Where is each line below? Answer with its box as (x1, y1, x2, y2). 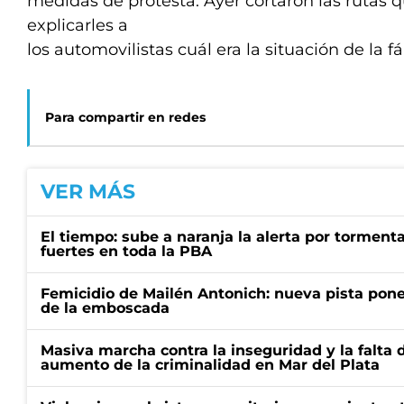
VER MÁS (41, 179, 135, 204)
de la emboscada (41, 299, 170, 317)
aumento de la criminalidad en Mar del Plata (41, 356, 380, 373)
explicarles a (27, 15, 128, 35)
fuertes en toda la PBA (41, 243, 212, 260)
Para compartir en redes (45, 109, 206, 125)
